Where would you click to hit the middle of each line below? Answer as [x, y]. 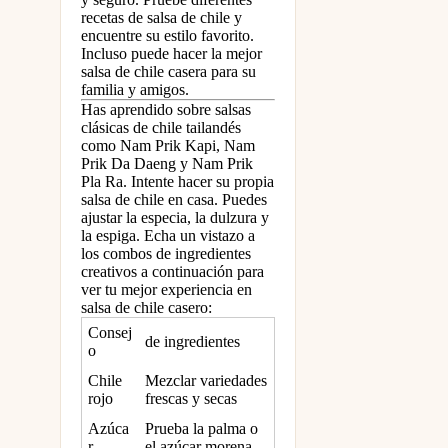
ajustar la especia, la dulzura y [175, 218]
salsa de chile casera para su [168, 72]
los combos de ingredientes [166, 254]
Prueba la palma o [202, 429]
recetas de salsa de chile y [161, 18]
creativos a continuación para [172, 272]
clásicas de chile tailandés [161, 128]
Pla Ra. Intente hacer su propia [177, 182]
